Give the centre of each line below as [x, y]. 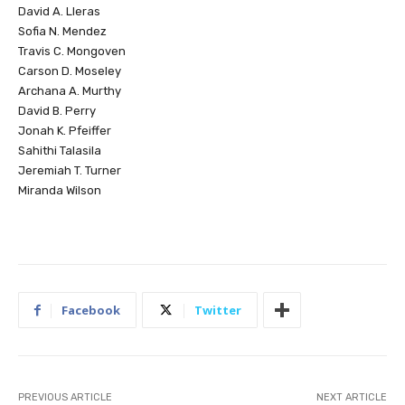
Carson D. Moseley [70, 71]
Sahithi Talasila [60, 151]
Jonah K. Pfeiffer [65, 131]
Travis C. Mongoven [72, 52]
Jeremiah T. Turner [70, 171]
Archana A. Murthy [70, 91]
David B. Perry [57, 111]
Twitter [218, 311]
